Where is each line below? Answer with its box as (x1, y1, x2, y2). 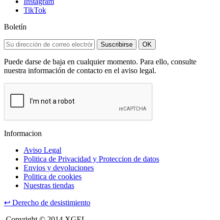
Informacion (4, 129, 42, 137)
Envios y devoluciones (24, 163, 94, 172)
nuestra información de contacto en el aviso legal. (4, 66, 156, 75)
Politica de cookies (24, 172, 82, 181)
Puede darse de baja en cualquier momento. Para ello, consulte (4, 57, 196, 66)
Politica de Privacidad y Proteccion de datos (24, 154, 159, 163)
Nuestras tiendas (24, 181, 74, 190)
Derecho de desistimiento (10, 198, 90, 207)
